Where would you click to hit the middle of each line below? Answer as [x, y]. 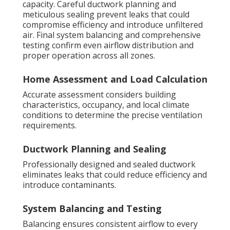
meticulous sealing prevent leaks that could [106, 15]
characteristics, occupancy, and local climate [106, 105]
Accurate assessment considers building [99, 95]
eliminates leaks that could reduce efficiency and [115, 175]
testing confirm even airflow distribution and [108, 45]
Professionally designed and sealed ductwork [109, 165]
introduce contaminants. [69, 185]
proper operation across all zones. [89, 56]
